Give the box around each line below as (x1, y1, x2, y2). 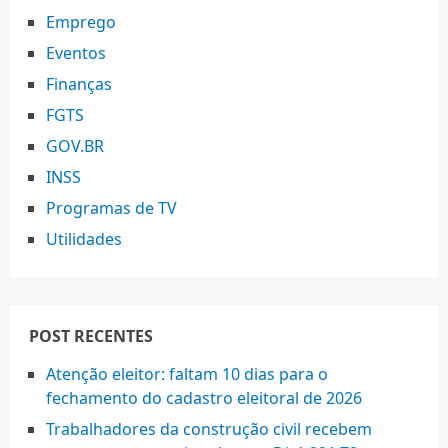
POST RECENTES (28, 325, 153, 348)
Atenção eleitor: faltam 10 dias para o (45, 363, 328, 386)
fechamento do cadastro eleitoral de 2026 (45, 387, 362, 410)
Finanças (45, 73, 112, 96)
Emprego (45, 11, 116, 34)
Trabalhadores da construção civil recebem (45, 418, 372, 441)
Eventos (45, 42, 106, 65)
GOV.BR (45, 135, 104, 158)
